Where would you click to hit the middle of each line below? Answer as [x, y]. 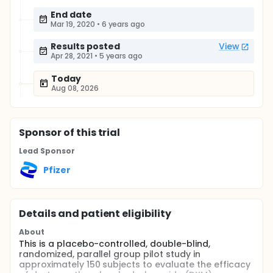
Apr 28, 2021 [72, 56]
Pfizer [57, 170]
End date [71, 15]
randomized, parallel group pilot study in [110, 254]
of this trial [91, 133]
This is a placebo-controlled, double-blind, [115, 244]
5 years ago [121, 56]
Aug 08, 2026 [75, 88]
